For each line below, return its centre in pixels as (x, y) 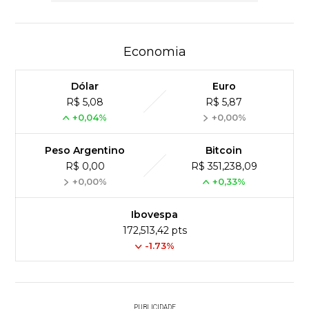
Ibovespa (154, 214)
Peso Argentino (85, 150)
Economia (154, 51)
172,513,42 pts (154, 230)
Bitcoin (224, 150)
